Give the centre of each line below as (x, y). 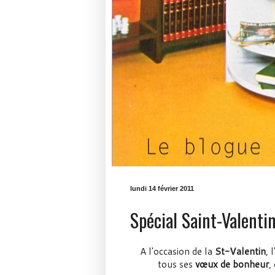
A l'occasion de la (177, 251)
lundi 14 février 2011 (162, 188)
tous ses (176, 264)
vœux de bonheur (232, 264)
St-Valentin (240, 251)
